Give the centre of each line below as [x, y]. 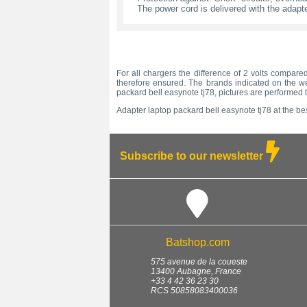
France [228, 272]
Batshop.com [197, 243]
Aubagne [194, 272]
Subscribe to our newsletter [193, 156]
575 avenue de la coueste [199, 262]
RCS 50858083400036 [194, 291]
